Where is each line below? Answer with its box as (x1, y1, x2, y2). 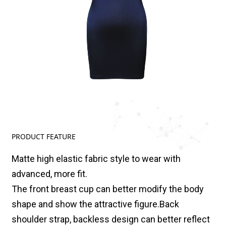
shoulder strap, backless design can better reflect (11, 214, 210, 225)
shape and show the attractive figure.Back (11, 199, 179, 210)
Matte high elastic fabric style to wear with (11, 153, 181, 164)
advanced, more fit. (11, 168, 87, 180)
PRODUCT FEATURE (11, 132, 76, 142)
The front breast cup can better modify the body (11, 184, 204, 195)
